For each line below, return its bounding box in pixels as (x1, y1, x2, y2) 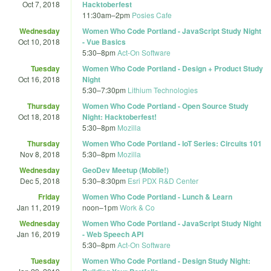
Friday (38, 191, 60, 202)
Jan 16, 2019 (17, 228, 60, 239)
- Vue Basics (82, 36, 126, 47)
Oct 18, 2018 (18, 111, 60, 122)
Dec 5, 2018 (20, 175, 60, 186)
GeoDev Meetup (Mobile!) (82, 164, 169, 175)
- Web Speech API (82, 228, 143, 240)
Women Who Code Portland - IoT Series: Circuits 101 (82, 137, 262, 149)
